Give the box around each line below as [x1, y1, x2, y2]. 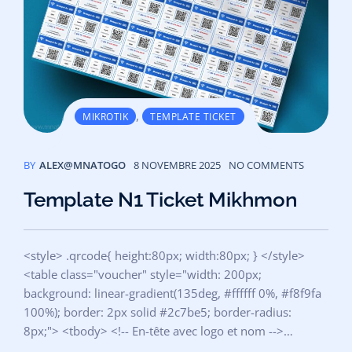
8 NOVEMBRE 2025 [134, 157, 221, 172]
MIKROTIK [82, 109, 128, 123]
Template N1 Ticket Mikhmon [24, 187, 298, 211]
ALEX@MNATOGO [39, 157, 126, 172]
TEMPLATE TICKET [150, 109, 236, 123]
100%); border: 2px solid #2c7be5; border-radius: [24, 303, 291, 320]
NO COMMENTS [229, 157, 304, 172]
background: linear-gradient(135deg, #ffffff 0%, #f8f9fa [24, 284, 321, 301]
